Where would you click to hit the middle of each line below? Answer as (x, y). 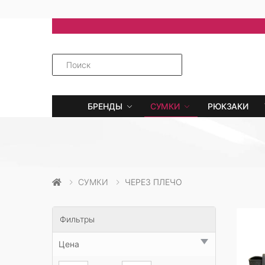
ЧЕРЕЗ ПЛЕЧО (153, 182)
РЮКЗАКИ (228, 106)
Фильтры (77, 219)
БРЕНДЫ (105, 106)
